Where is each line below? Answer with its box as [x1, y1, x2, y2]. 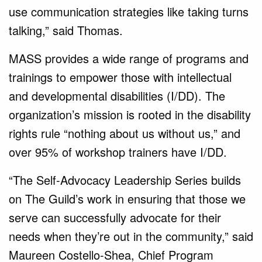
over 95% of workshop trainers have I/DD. [9, 143, 227, 160]
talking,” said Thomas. [9, 21, 123, 39]
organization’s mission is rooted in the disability [9, 105, 251, 123]
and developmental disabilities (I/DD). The [9, 87, 225, 104]
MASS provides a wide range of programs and [9, 49, 249, 67]
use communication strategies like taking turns [9, 2, 249, 20]
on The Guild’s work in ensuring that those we [9, 189, 246, 207]
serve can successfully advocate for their [9, 208, 221, 226]
